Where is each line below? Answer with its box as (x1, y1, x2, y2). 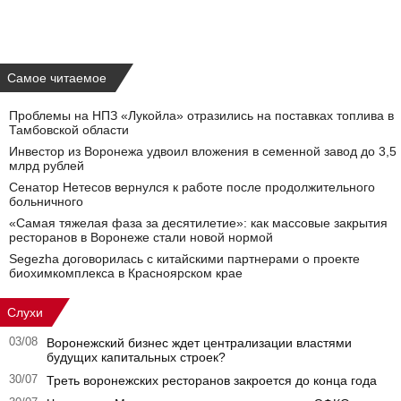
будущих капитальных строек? (47, 350, 226, 364)
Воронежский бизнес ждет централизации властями (47, 336, 352, 350)
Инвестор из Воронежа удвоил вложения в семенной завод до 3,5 (9, 144, 397, 158)
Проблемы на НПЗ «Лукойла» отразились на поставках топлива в (9, 108, 394, 123)
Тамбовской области (9, 123, 129, 137)
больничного (9, 194, 83, 209)
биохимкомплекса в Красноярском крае (9, 266, 243, 280)
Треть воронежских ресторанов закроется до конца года (47, 373, 377, 388)
